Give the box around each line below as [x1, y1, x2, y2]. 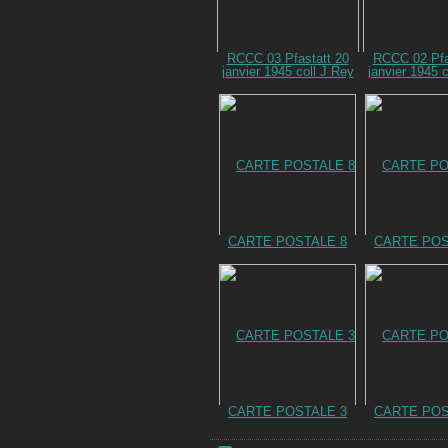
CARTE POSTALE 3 [228, 404, 347, 420]
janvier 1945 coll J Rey [221, 64, 354, 80]
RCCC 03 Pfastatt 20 [226, 51, 349, 67]
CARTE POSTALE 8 [228, 234, 347, 250]
